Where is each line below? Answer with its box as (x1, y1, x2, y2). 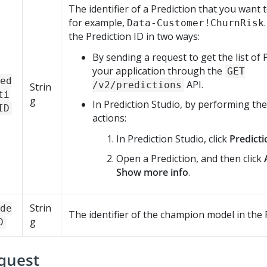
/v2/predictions (92, 79, 182, 91)
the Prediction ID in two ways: (69, 30, 200, 43)
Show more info (116, 166, 188, 179)
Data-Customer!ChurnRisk (127, 17, 264, 29)
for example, (69, 16, 127, 29)
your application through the (92, 64, 225, 77)
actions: (92, 111, 126, 125)
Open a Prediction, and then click (116, 152, 264, 165)
